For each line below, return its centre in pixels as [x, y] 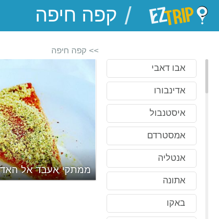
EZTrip [120, 16]
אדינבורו [170, 90]
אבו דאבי [168, 68]
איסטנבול [167, 113]
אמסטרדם [166, 135]
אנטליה [172, 158]
